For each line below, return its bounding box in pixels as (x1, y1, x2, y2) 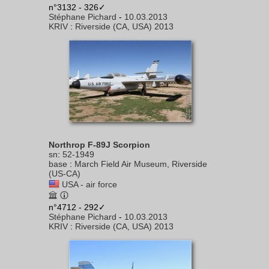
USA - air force (62, 180, 117, 189)
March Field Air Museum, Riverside (74, 159, 207, 169)
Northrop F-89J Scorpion (49, 140, 150, 150)
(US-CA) (49, 169, 80, 178)
